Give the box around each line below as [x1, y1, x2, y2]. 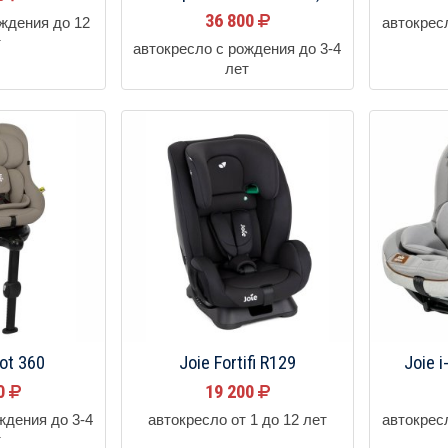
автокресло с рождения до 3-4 [133, 41, 342, 58]
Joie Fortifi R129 [178, 351, 296, 374]
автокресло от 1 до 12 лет [147, 411, 327, 428]
